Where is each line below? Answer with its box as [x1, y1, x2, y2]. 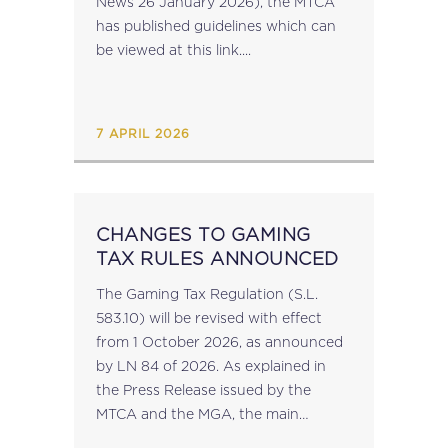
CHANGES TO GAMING [96, 225, 311, 244]
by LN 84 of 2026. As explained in [96, 358, 223, 373]
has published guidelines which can [96, 18, 336, 33]
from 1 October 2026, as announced [96, 334, 343, 349]
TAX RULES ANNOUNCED [96, 249, 339, 268]
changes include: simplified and [96, 430, 218, 445]
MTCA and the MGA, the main [96, 406, 299, 421]
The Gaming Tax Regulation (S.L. [96, 286, 318, 301]
